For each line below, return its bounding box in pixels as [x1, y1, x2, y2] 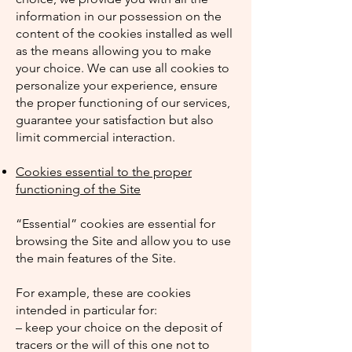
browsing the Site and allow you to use [16, 233, 231, 248]
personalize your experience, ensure [16, 78, 218, 93]
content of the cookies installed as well [16, 26, 233, 41]
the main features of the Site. [16, 251, 176, 266]
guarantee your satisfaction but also [16, 112, 214, 127]
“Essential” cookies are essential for [16, 216, 215, 231]
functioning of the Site [16, 181, 141, 196]
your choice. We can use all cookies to [16, 60, 229, 75]
